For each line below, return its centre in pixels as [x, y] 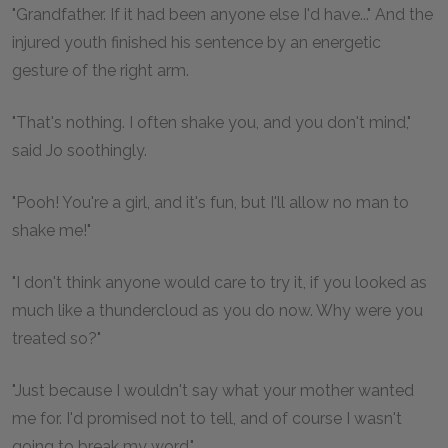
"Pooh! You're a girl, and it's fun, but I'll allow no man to [210, 202]
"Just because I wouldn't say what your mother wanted [213, 390]
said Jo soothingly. [79, 150]
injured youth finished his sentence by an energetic [196, 42]
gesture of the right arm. [100, 70]
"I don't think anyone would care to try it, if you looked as [219, 282]
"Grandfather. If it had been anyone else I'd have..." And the [222, 14]
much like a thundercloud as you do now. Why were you [217, 310]
